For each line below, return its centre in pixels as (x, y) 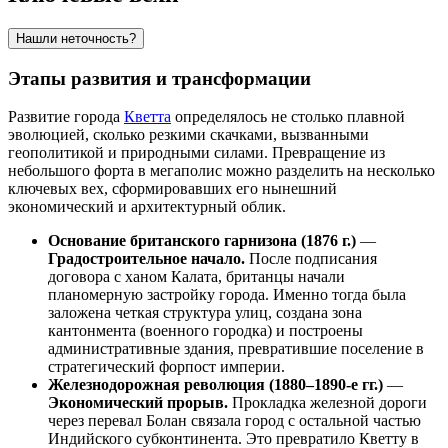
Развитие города (66, 117)
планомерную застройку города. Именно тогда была (227, 295)
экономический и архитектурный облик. (147, 207)
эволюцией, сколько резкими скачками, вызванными (188, 135)
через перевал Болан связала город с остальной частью (234, 421)
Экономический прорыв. (138, 403)
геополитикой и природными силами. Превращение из (196, 153)
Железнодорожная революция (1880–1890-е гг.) (215, 385)
